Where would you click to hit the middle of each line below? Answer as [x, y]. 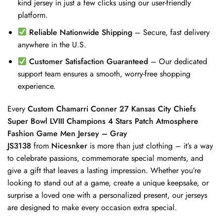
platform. [33, 15]
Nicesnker [69, 146]
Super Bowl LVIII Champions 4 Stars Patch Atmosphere [103, 121]
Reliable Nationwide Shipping [81, 32]
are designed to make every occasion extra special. [92, 207]
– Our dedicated [178, 62]
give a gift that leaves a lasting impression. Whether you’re [104, 170]
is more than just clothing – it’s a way [150, 146]
